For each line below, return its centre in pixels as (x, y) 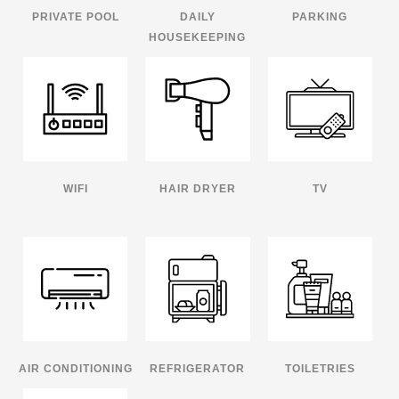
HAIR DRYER (197, 189)
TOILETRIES (320, 369)
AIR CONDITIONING (75, 369)
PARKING (320, 16)
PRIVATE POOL (75, 16)
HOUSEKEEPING (198, 37)
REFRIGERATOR (198, 369)
